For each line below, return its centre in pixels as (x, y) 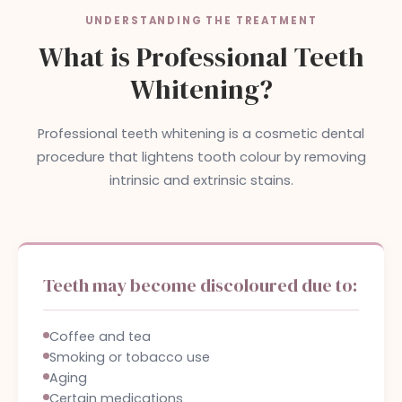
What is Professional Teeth (201, 57)
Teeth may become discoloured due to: (200, 285)
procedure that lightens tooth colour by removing (201, 157)
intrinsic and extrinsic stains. (201, 180)
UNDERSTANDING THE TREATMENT (201, 21)
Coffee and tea (100, 336)
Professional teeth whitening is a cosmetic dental (201, 134)
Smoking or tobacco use (130, 357)
